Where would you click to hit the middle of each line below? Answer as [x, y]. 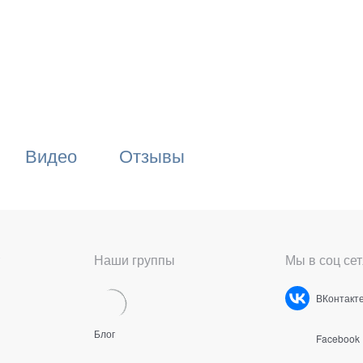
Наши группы [135, 259]
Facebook [338, 338]
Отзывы [152, 156]
